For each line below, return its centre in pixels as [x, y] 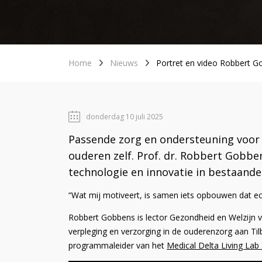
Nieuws [124, 63]
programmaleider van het [118, 245]
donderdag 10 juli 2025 [125, 116]
